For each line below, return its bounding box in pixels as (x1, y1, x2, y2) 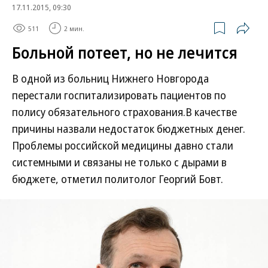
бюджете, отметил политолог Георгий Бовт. (12, 172, 223, 186)
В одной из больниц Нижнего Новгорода (12, 71, 209, 86)
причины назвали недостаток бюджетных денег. (12, 121, 245, 136)
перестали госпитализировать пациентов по (12, 88, 226, 102)
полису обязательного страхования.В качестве (12, 105, 237, 119)
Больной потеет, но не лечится (12, 42, 237, 63)
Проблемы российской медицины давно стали (12, 138, 233, 153)
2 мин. (64, 23, 84, 33)
